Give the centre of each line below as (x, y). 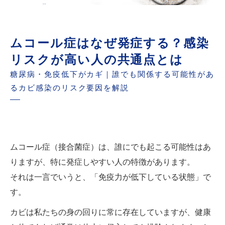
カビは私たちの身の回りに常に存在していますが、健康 (110, 212)
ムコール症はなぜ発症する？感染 (110, 43)
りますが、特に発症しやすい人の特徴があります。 (102, 162)
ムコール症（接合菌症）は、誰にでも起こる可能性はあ (110, 147)
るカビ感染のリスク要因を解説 (70, 88)
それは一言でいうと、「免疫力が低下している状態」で (110, 177)
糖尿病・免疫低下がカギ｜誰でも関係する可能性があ (112, 74)
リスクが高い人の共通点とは (97, 59)
